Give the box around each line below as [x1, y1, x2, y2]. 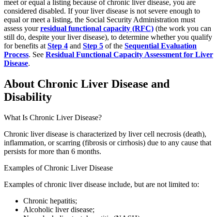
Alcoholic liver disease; [23, 205, 94, 214]
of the [103, 42, 124, 50]
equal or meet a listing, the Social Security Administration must [4, 15, 195, 24]
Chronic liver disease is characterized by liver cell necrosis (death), [4, 129, 206, 138]
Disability [4, 90, 52, 103]
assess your [4, 24, 40, 33]
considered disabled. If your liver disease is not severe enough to [4, 7, 200, 15]
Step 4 [47, 42, 68, 50]
